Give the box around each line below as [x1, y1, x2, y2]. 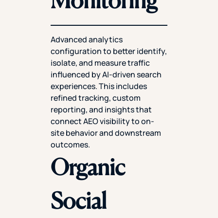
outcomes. [51, 139, 90, 150]
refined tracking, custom [51, 92, 141, 103]
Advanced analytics [51, 34, 123, 45]
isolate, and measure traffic [51, 57, 150, 68]
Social [51, 186, 107, 214]
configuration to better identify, [51, 45, 167, 56]
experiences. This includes [51, 80, 147, 91]
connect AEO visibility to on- [51, 115, 154, 127]
